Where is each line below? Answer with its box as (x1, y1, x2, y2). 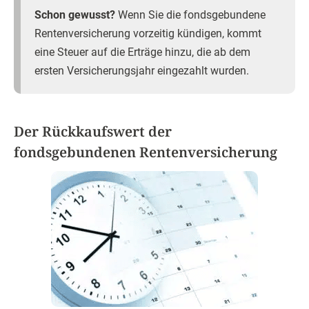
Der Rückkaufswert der (14, 122, 172, 141)
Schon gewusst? (34, 8, 115, 22)
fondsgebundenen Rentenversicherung (14, 143, 277, 162)
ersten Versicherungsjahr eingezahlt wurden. (34, 64, 249, 78)
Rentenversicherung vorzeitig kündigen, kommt (34, 27, 261, 41)
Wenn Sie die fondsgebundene (115, 8, 266, 22)
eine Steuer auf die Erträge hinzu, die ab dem (34, 46, 250, 59)
